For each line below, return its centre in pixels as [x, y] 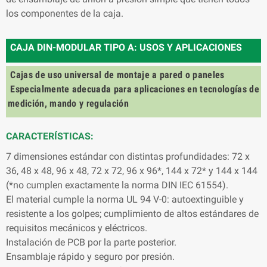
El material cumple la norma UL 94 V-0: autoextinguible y [125, 199]
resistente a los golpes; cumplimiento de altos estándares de [132, 213]
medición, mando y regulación [71, 103]
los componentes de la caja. [65, 13]
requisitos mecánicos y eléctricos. [77, 228]
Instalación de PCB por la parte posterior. [91, 242]
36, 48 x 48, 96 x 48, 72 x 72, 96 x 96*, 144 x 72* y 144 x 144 [132, 170]
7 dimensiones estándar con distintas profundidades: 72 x [128, 156]
